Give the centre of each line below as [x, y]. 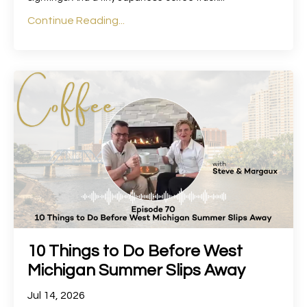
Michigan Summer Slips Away [136, 270]
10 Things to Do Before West [135, 251]
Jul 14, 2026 [56, 295]
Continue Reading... [76, 21]
